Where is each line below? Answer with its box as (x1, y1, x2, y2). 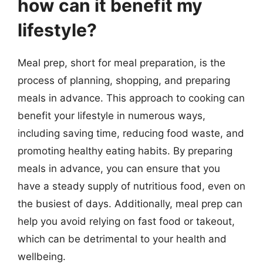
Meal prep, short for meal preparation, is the (18, 56, 225, 69)
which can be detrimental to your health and (18, 232, 227, 245)
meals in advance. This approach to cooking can (18, 92, 245, 104)
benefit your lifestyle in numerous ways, (18, 109, 205, 122)
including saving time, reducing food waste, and (18, 127, 244, 139)
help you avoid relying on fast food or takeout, (18, 215, 235, 227)
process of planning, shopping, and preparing (18, 74, 230, 86)
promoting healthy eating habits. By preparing (18, 144, 232, 157)
